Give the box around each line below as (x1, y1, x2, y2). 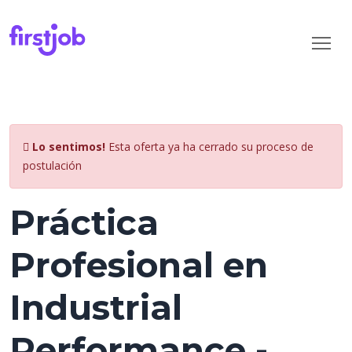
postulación (23, 158, 82, 173)
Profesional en (9, 244, 268, 286)
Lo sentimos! (32, 139, 105, 154)
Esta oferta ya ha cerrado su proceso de (105, 139, 313, 154)
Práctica (9, 201, 159, 244)
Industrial (9, 286, 182, 328)
